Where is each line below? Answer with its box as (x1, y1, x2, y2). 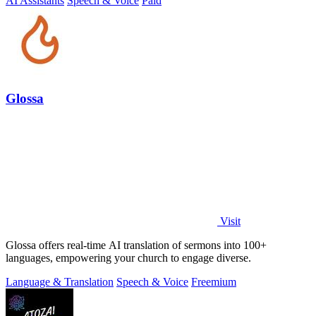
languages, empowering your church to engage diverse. (6, 252, 251, 265)
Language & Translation (6, 276, 114, 288)
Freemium (191, 276, 236, 288)
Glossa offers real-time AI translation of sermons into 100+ (6, 239, 267, 252)
